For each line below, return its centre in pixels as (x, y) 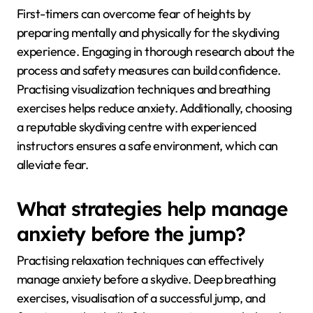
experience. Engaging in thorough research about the (156, 51)
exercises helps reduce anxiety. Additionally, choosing (154, 108)
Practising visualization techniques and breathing (144, 89)
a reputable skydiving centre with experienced (137, 126)
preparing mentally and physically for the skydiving (148, 32)
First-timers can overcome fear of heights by (134, 13)
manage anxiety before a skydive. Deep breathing (146, 279)
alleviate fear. (53, 164)
